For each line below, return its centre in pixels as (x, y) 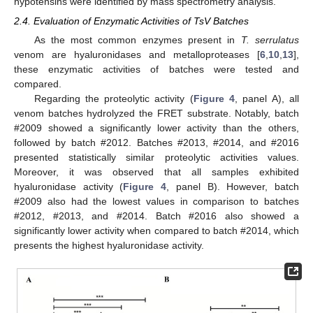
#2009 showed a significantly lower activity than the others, (156, 128)
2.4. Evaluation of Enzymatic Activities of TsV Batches (131, 21)
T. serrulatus (270, 39)
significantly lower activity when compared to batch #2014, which (156, 230)
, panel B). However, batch (233, 186)
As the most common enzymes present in (137, 39)
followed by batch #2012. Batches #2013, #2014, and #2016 (156, 142)
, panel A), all (267, 98)
